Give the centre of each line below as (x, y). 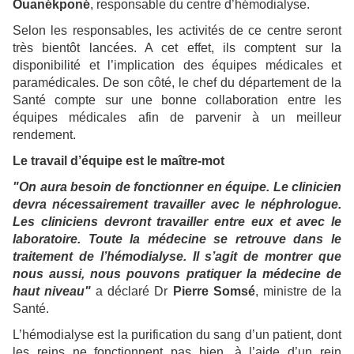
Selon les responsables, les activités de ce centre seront (177, 31)
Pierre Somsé (214, 292)
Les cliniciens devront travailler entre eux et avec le (177, 222)
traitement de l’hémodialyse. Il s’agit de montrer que (177, 257)
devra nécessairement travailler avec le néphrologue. (177, 205)
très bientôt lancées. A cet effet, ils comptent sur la (177, 48)
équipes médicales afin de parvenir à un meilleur (177, 118)
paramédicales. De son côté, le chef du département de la (177, 83)
